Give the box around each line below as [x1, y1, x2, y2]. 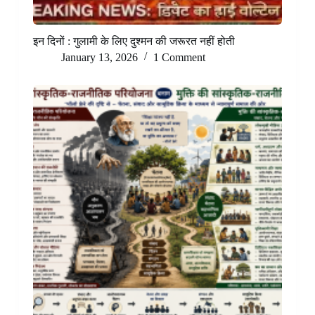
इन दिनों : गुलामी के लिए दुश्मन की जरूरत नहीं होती [32, 34, 235, 47]
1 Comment [153, 51, 205, 63]
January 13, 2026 [60, 51, 138, 63]
